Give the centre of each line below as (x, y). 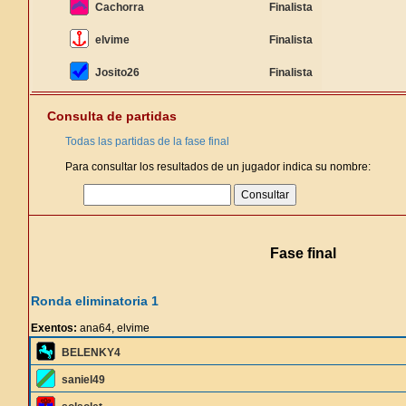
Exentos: (54, 328)
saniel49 (83, 380)
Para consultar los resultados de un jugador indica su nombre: (218, 167)
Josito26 (117, 72)
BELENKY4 (91, 353)
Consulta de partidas (112, 116)
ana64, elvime (113, 328)
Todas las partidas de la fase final (147, 141)
